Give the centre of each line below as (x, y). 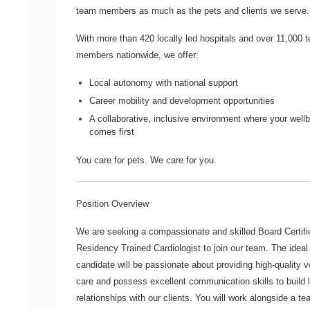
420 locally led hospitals (188, 38)
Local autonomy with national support (164, 83)
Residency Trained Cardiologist (138, 248)
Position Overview (112, 204)
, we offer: (179, 55)
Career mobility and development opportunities (182, 100)
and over (256, 38)
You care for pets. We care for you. (146, 160)
